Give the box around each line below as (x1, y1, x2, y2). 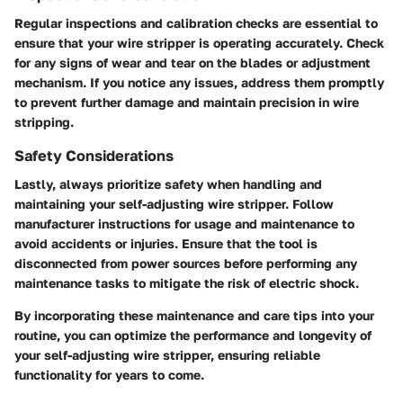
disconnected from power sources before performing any (14, 255, 357, 271)
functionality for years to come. (14, 367, 204, 382)
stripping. (14, 113, 74, 130)
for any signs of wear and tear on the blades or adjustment (14, 54, 371, 70)
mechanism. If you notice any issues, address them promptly (14, 74, 384, 90)
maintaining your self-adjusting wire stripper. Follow (14, 196, 334, 211)
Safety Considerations (14, 146, 174, 165)
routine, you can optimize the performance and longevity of (14, 327, 372, 343)
